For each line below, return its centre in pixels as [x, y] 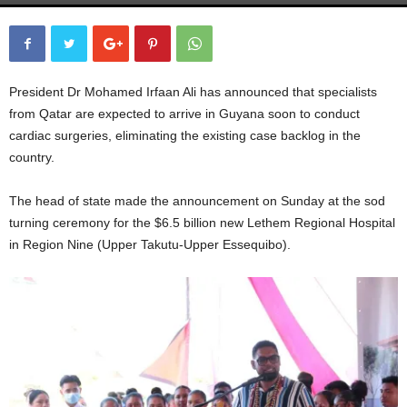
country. [32, 158]
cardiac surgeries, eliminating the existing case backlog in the [185, 136]
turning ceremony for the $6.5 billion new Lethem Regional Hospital [202, 223]
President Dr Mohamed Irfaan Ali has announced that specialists [193, 92]
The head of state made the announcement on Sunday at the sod [197, 201]
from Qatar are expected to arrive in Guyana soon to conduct [184, 114]
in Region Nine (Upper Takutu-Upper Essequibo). [150, 245]
